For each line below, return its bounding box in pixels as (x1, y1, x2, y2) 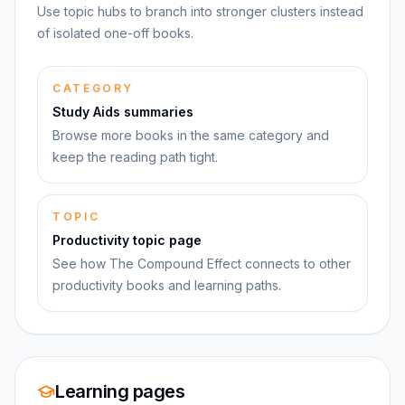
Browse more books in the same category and (52, 127, 329, 143)
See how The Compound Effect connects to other (52, 256, 351, 271)
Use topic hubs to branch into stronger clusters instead (37, 4, 363, 19)
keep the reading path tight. (52, 149, 218, 165)
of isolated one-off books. (37, 25, 193, 41)
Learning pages (55, 381, 184, 402)
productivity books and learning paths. (52, 278, 281, 293)
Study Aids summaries (52, 104, 193, 119)
